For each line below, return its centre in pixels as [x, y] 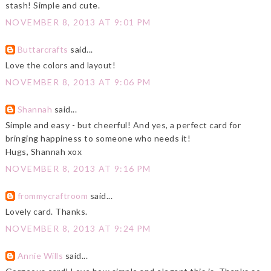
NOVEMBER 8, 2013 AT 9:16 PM [78, 169]
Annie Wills [40, 256]
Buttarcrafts [43, 50]
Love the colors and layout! [60, 65]
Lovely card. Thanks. [46, 212]
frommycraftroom [53, 196]
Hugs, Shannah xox [44, 152]
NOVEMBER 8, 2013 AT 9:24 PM [78, 229]
